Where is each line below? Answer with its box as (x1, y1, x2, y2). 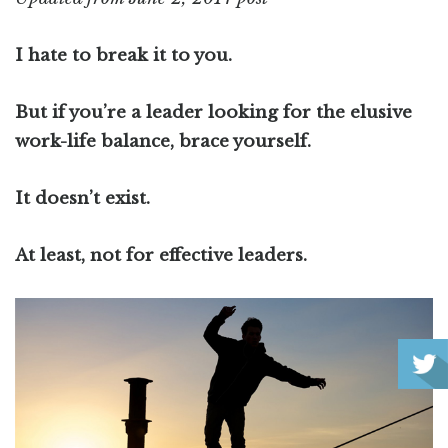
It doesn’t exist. (15, 188, 150, 209)
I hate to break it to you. (15, 45, 232, 66)
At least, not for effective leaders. (15, 245, 307, 266)
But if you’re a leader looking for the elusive (15, 102, 412, 123)
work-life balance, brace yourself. (15, 131, 311, 152)
